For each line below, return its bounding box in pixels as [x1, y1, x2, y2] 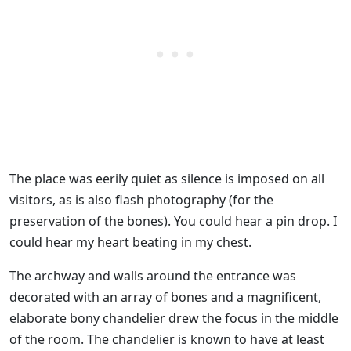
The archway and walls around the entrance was [9, 267, 296, 285]
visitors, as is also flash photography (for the [9, 191, 273, 209]
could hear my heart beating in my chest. [9, 233, 251, 251]
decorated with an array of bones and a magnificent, [9, 288, 321, 306]
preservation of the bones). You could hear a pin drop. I [9, 212, 337, 230]
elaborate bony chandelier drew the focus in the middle [9, 309, 338, 327]
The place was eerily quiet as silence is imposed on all [9, 170, 324, 188]
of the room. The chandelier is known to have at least [9, 331, 324, 349]
